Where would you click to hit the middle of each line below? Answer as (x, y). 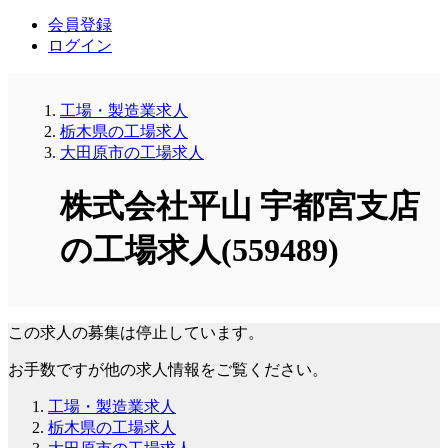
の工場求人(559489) (199, 250)
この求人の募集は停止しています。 (136, 332)
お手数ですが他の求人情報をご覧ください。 (168, 369)
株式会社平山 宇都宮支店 (240, 206)
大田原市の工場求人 (132, 152)
